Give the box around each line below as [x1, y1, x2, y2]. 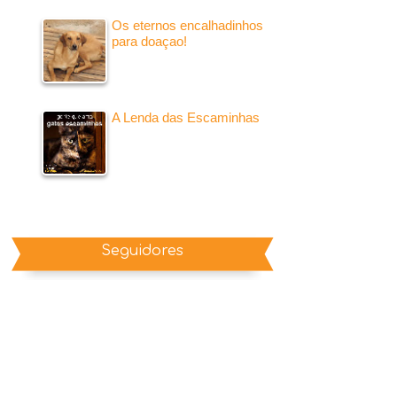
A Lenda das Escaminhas [111, 109, 260, 125]
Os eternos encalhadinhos [111, 17, 263, 33]
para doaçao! [111, 33, 187, 49]
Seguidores [100, 243, 183, 259]
